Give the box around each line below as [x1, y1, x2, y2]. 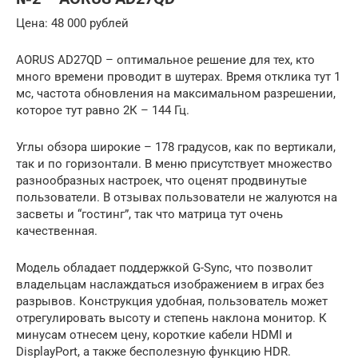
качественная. [16, 223, 97, 238]
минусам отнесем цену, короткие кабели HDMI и [16, 327, 292, 342]
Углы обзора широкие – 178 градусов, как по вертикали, [16, 139, 336, 154]
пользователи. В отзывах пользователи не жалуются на [16, 189, 337, 205]
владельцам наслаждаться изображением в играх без [16, 276, 324, 292]
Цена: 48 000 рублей [16, 15, 129, 30]
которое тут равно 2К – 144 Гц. [16, 102, 189, 117]
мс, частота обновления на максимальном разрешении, [16, 86, 336, 101]
